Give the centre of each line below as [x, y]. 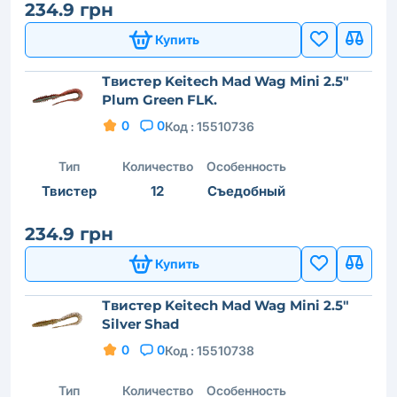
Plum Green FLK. [160, 99]
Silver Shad [140, 323]
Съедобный [246, 191]
